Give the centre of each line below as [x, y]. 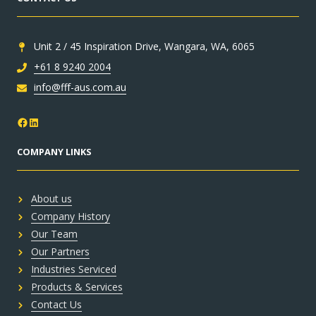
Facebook [42, 122]
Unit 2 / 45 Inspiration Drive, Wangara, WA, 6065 [144, 47]
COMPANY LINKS [54, 152]
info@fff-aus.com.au [80, 87]
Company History [71, 217]
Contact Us [56, 305]
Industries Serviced [74, 269]
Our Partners [60, 252]
